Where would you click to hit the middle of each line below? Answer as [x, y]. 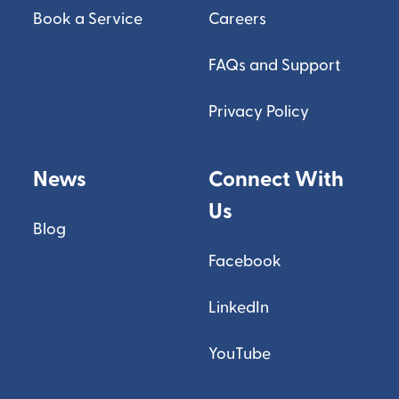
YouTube [239, 354]
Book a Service [88, 19]
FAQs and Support [274, 65]
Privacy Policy [258, 112]
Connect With [276, 179]
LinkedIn [238, 308]
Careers [237, 19]
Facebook [244, 261]
